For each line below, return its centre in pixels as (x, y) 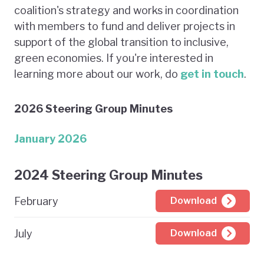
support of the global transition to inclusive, (121, 42)
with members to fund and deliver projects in (125, 26)
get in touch (212, 74)
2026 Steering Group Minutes (93, 109)
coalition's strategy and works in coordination (126, 10)
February (36, 201)
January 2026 (50, 139)
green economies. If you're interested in (114, 58)
